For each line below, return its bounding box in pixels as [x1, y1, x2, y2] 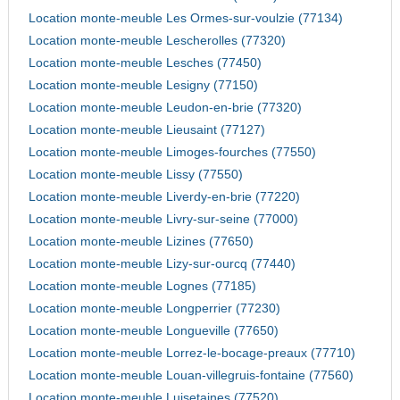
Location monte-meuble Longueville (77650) [28, 324, 279, 338]
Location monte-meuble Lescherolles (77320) [28, 34, 286, 48]
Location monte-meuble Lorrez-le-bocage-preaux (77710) [28, 346, 355, 361]
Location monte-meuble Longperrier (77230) [28, 302, 280, 316]
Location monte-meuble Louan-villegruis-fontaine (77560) [28, 369, 354, 383]
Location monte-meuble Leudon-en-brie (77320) [28, 101, 302, 115]
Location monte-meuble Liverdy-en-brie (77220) [28, 190, 300, 204]
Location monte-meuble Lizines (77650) [28, 235, 254, 249]
